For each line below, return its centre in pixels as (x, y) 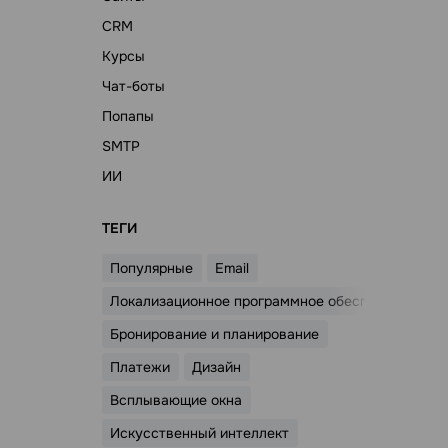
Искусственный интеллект (200, 433)
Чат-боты (133, 86)
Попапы (128, 116)
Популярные (152, 268)
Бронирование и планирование (215, 334)
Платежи (140, 367)
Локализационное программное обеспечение (263, 301)
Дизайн (217, 367)
